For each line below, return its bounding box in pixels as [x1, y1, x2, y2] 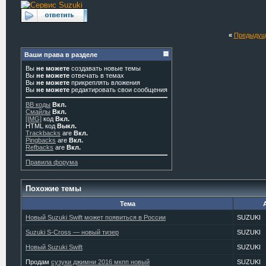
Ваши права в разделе [24, 51, 97, 58]
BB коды [26, 101, 50, 108]
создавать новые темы [69, 65, 141, 72]
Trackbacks [26, 129, 61, 137]
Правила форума [26, 159, 78, 166]
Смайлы [26, 108, 50, 115]
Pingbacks [26, 137, 56, 144]
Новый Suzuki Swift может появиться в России [26, 214, 166, 221]
